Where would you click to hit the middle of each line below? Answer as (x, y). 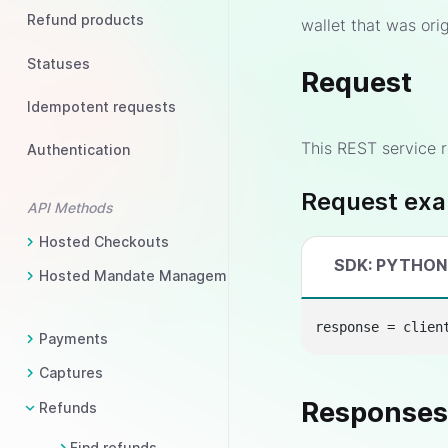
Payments (73, 338)
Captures (71, 373)
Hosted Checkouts (104, 242)
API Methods (70, 207)
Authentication (78, 150)
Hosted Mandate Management (144, 276)
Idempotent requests (101, 106)
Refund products (85, 20)
